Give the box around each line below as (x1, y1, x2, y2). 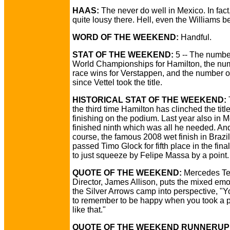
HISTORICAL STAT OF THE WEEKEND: (72, 95, 226, 104)
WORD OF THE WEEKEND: (72, 33, 179, 42)
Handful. (179, 33, 212, 42)
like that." (72, 205, 106, 214)
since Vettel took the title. (72, 78, 162, 87)
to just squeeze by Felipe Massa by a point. (72, 151, 229, 160)
